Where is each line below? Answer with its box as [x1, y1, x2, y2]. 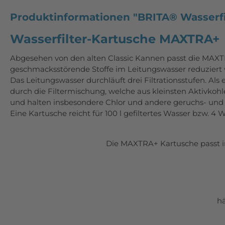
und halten [10, 97, 53, 107]
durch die [10, 86, 48, 96]
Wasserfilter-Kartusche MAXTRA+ [10, 32, 223, 47]
